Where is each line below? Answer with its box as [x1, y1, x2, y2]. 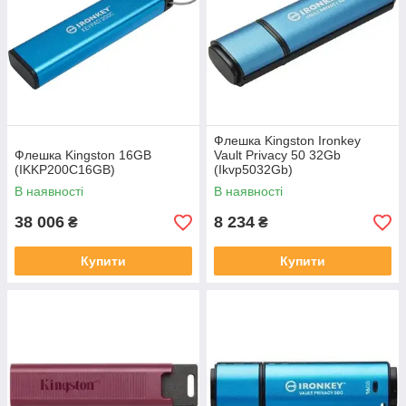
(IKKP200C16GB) [14, 162, 115, 177]
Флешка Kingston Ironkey [214, 133, 361, 148]
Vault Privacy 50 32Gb [214, 148, 341, 162]
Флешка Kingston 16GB [14, 148, 151, 162]
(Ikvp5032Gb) [214, 162, 293, 177]
